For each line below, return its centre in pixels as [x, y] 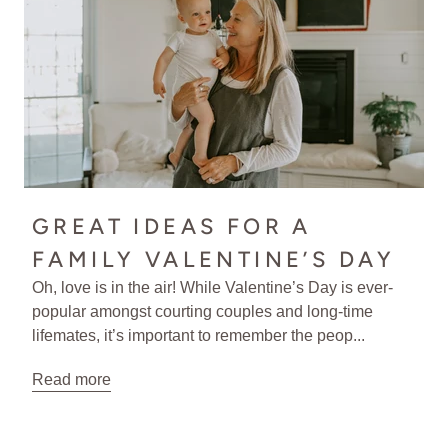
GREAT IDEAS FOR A [172, 226]
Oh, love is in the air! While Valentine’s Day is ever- [212, 287]
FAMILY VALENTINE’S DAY [214, 259]
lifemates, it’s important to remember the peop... [198, 335]
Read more [71, 379]
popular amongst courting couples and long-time [202, 311]
